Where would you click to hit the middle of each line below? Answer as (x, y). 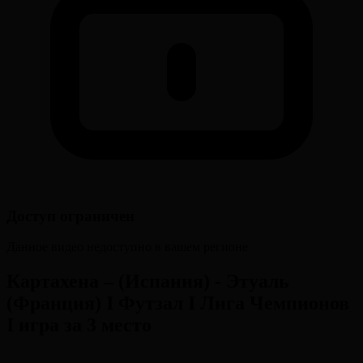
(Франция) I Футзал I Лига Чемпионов (178, 303)
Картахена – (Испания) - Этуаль (148, 282)
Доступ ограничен (70, 216)
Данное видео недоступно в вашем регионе (127, 247)
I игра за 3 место (79, 325)
